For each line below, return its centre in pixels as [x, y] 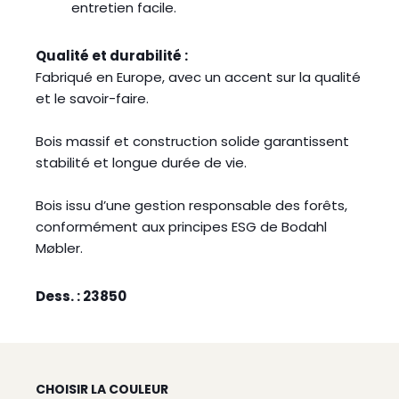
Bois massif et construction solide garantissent [192, 141]
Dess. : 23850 [81, 296]
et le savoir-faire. [92, 98]
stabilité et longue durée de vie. [141, 163]
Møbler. [59, 248]
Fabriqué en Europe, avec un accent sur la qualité [198, 77]
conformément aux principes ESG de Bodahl [181, 227]
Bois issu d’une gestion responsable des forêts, [191, 205]
